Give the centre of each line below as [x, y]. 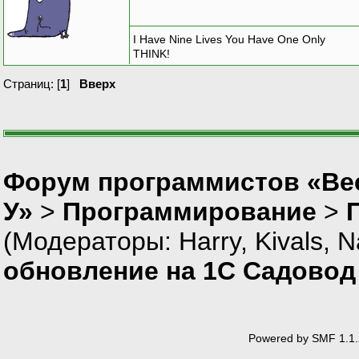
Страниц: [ [32, 83]
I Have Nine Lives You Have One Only [229, 40]
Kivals [289, 241]
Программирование [190, 211]
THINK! [151, 54]
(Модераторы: [91, 241]
